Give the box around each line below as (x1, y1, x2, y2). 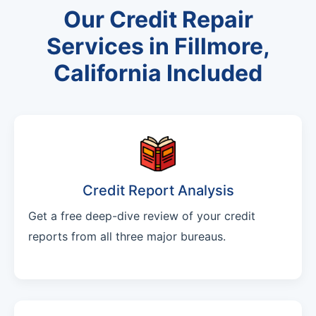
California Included (54, 59, 262, 87)
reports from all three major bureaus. (28, 229, 226, 244)
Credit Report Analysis (82, 182, 234, 200)
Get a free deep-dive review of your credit (28, 209, 255, 224)
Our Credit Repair (63, 6, 253, 34)
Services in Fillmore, (46, 32, 270, 61)
